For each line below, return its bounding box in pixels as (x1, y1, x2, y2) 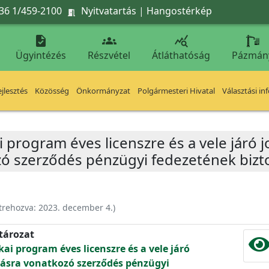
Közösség (35, 85, 69, 96)
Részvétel (88, 49, 130, 62)
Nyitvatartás (81, 4, 136, 17)
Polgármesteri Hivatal (138, 85, 215, 96)
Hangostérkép (147, 4, 212, 17)
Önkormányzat (76, 85, 130, 96)
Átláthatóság (152, 49, 210, 62)
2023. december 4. (38, 202, 113, 213)
